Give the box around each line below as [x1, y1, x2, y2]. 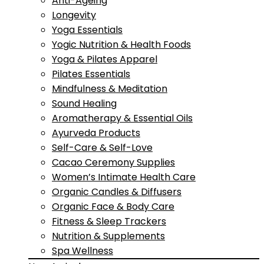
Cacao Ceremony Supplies [52, 156, 175, 169]
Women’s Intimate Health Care [52, 170, 196, 184]
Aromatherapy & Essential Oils [52, 111, 193, 125]
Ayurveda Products [52, 126, 140, 140]
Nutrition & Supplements [52, 229, 165, 243]
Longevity [52, 8, 96, 22]
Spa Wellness [52, 244, 113, 258]
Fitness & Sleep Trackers [52, 214, 166, 228]
